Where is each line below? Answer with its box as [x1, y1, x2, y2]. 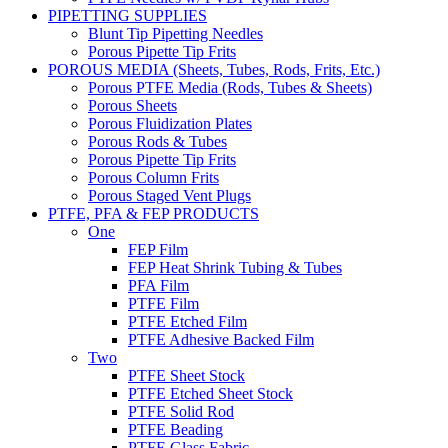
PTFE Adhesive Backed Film [128, 331, 314, 348]
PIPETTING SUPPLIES [48, 7, 207, 24]
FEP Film [128, 241, 188, 258]
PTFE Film [128, 295, 199, 312]
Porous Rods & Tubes [88, 133, 227, 150]
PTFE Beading [128, 421, 223, 438]
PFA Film [128, 277, 189, 294]
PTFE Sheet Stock [128, 367, 245, 384]
